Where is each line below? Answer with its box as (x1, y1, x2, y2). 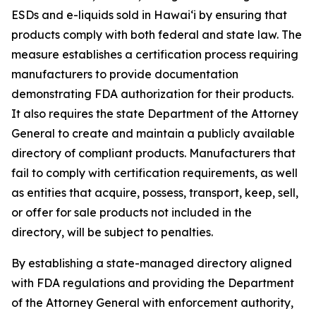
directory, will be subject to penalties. (11, 225, 213, 239)
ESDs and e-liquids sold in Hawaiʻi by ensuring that (11, 8, 287, 22)
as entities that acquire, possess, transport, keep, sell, (11, 186, 298, 200)
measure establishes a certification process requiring (11, 47, 298, 61)
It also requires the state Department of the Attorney (11, 107, 298, 121)
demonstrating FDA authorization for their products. (11, 87, 293, 101)
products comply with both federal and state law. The (11, 28, 302, 42)
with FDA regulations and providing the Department (11, 276, 294, 290)
